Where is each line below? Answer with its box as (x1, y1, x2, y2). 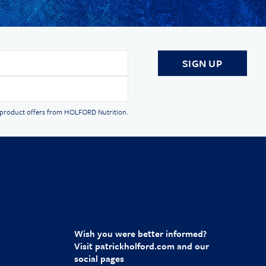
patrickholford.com (94, 239, 175, 253)
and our (174, 239, 209, 253)
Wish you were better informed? (74, 227, 207, 240)
